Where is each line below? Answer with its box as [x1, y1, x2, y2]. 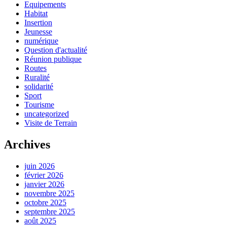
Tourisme [24, 100, 54, 109]
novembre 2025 [24, 188, 74, 198]
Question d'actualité [24, 45, 87, 54]
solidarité [24, 82, 53, 91]
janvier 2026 [24, 179, 64, 188]
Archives [4, 137, 50, 151]
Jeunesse [24, 27, 52, 36]
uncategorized [24, 109, 69, 118]
